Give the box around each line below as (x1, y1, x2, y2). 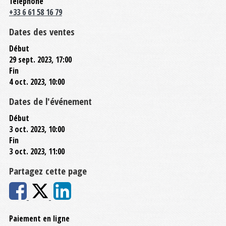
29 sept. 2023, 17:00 (9, 53, 72, 65)
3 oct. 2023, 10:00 (9, 123, 65, 135)
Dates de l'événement (9, 94, 92, 107)
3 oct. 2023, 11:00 (9, 145, 65, 157)
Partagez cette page (9, 164, 87, 177)
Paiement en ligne (9, 213, 70, 224)
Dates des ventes (9, 25, 75, 38)
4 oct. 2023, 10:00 (9, 76, 65, 87)
